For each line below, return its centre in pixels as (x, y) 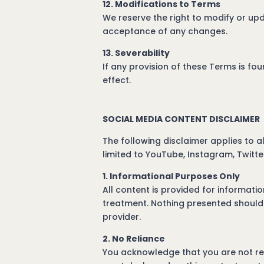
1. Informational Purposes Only (171, 176)
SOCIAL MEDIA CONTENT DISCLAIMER (181, 119)
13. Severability (136, 53)
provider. (122, 217)
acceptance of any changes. (165, 31)
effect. (118, 80)
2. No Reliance (134, 239)
